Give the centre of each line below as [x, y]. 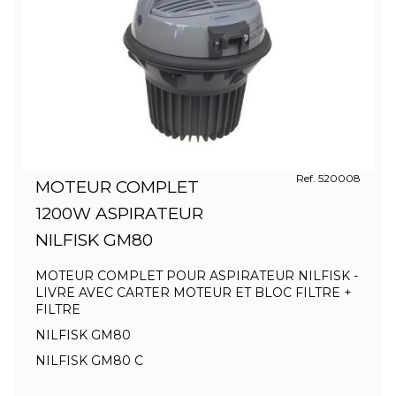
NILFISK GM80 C [89, 361]
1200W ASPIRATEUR [119, 213]
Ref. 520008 [328, 178]
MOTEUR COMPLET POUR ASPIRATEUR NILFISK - [197, 276]
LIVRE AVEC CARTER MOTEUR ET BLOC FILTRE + [194, 293]
